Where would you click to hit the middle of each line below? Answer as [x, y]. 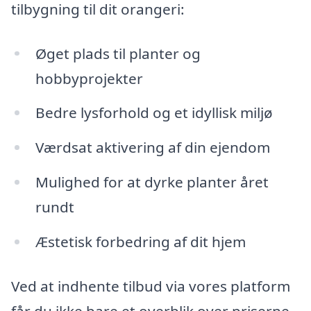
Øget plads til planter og [118, 53]
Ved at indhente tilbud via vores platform [151, 286]
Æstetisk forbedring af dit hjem [140, 241]
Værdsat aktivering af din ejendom [152, 148]
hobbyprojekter [89, 78]
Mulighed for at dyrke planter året [152, 182]
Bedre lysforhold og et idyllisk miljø [154, 113]
